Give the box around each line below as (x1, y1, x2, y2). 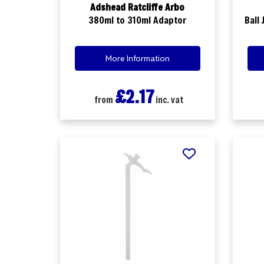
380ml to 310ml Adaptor (88, 14, 187, 26)
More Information (105, 52, 170, 64)
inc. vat (153, 93, 183, 105)
